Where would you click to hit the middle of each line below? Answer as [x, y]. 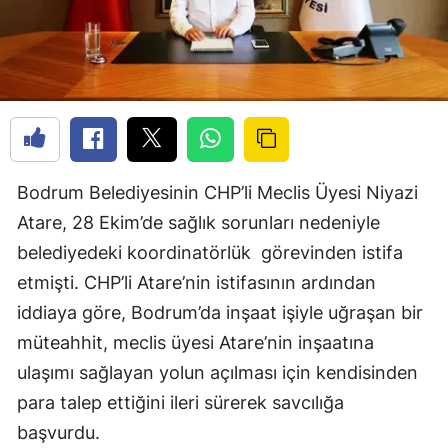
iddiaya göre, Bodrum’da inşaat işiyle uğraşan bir [220, 312]
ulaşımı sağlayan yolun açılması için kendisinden [217, 372]
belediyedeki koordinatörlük [134, 252]
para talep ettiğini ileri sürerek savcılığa [180, 402]
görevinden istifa [332, 252]
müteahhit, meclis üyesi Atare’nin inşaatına [195, 342]
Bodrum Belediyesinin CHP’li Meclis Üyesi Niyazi [217, 192]
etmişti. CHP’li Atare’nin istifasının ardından [196, 282]
